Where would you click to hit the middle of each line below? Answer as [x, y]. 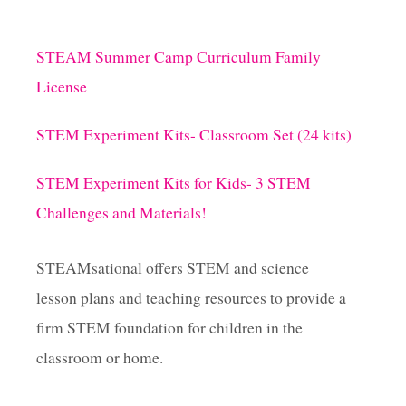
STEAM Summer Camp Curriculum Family [179, 57]
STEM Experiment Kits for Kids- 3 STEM [174, 183]
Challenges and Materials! [121, 213]
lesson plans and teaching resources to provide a [191, 298]
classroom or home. [100, 358]
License [62, 87]
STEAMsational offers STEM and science [173, 268]
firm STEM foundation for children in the [169, 328]
